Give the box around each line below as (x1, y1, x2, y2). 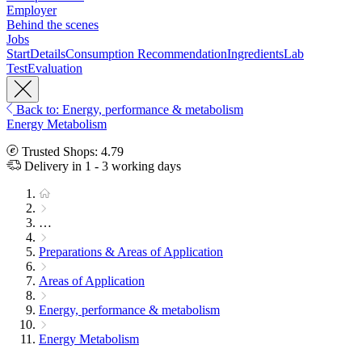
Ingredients (227, 47, 284, 61)
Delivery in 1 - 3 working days (21, 159, 181, 174)
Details (30, 47, 65, 61)
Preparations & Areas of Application (39, 245, 223, 259)
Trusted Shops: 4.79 (19, 145, 124, 159)
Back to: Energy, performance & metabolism (13, 103, 243, 117)
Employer (6, 3, 57, 18)
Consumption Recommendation (65, 47, 227, 61)
